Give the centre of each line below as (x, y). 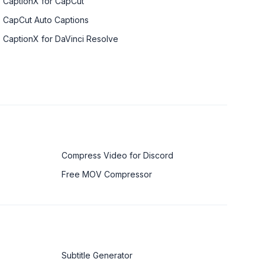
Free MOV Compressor (107, 174)
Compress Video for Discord (117, 155)
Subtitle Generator (97, 255)
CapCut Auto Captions (46, 20)
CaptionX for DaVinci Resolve (61, 38)
